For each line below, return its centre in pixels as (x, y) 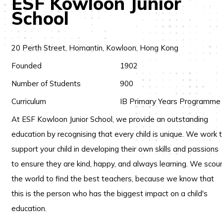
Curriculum (29, 101)
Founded (27, 66)
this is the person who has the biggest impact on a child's (110, 194)
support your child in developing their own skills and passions (115, 149)
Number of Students (46, 83)
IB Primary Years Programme (170, 101)
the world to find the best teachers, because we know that (113, 179)
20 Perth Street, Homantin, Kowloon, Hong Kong (95, 48)
